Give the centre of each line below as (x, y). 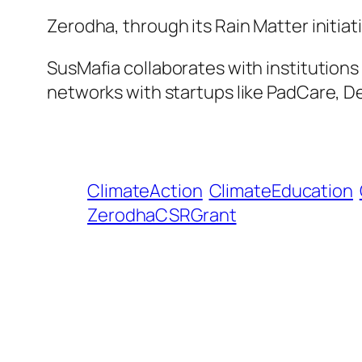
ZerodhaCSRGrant (162, 215)
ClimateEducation (281, 190)
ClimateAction (145, 190)
